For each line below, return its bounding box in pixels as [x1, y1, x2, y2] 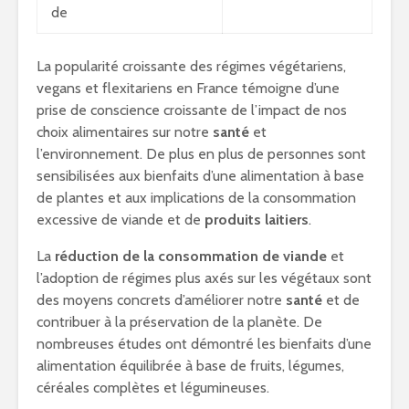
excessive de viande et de [37, 211, 204, 228]
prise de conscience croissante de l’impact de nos [37, 101, 347, 119]
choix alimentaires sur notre [37, 123, 213, 141]
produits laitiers [204, 211, 309, 228]
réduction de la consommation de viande [55, 247, 327, 265]
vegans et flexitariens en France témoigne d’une [37, 79, 340, 97]
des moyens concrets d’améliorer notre [37, 291, 286, 309]
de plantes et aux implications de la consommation [37, 189, 356, 206]
